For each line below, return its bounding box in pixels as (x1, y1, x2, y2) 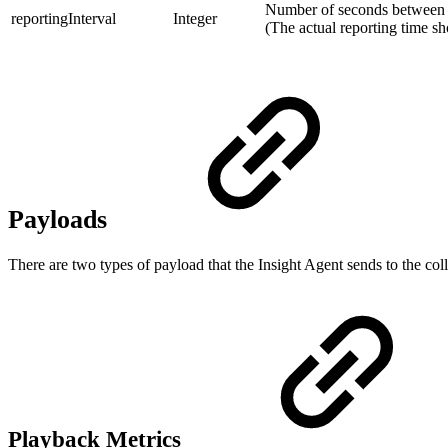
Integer (173, 10, 217, 28)
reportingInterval (11, 10, 116, 28)
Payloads (8, 204, 114, 234)
